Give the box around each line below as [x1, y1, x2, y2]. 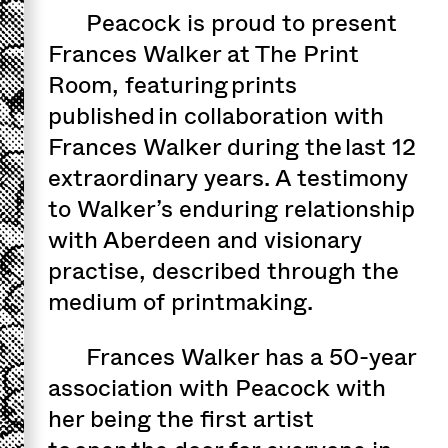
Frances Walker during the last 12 [48, 129, 416, 164]
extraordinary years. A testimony [48, 160, 408, 195]
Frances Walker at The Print [48, 36, 359, 71]
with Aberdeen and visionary [48, 222, 362, 257]
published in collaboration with [48, 98, 384, 133]
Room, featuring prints [48, 67, 297, 102]
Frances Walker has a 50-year [85, 339, 416, 374]
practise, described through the [48, 253, 399, 288]
